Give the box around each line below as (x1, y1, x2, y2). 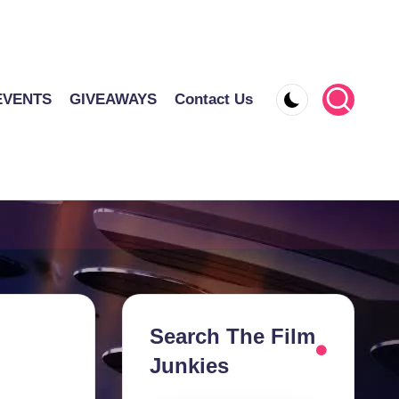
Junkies (149, 353, 229, 378)
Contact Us (175, 91, 253, 109)
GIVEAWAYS (69, 91, 157, 109)
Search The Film (149, 323, 315, 348)
